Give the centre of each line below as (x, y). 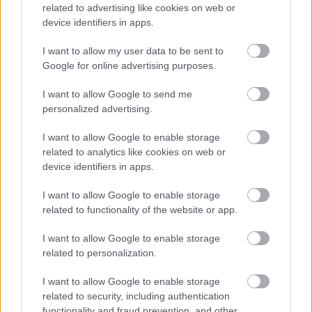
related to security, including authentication (136, 296)
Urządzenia (63, 275)
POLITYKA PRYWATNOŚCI (87, 125)
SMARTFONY (96, 294)
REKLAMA (54, 111)
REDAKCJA (56, 97)
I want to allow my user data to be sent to (133, 50)
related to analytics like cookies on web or (134, 151)
